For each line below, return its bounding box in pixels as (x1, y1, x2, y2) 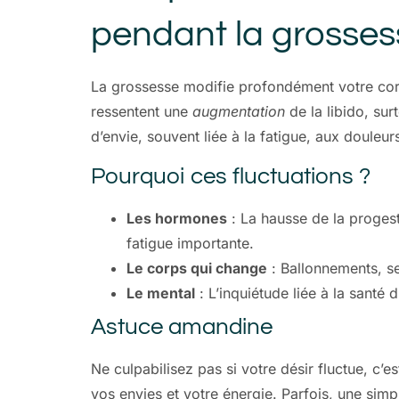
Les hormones (126, 208, 227, 227)
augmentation (192, 102, 285, 121)
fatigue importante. (126, 233, 254, 252)
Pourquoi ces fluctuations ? (91, 164, 370, 188)
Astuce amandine (91, 314, 273, 338)
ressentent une (91, 102, 192, 121)
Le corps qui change (126, 258, 267, 277)
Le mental (126, 283, 195, 302)
